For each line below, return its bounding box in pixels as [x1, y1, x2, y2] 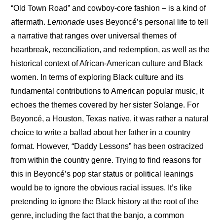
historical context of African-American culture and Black [11, 59, 203, 68]
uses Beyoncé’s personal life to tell [85, 18, 209, 27]
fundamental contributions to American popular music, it [11, 87, 204, 96]
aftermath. [11, 18, 48, 27]
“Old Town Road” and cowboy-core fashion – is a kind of [11, 4, 206, 13]
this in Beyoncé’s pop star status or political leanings [11, 170, 194, 179]
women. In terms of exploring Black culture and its [11, 73, 184, 82]
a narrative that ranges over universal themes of [11, 32, 177, 40]
